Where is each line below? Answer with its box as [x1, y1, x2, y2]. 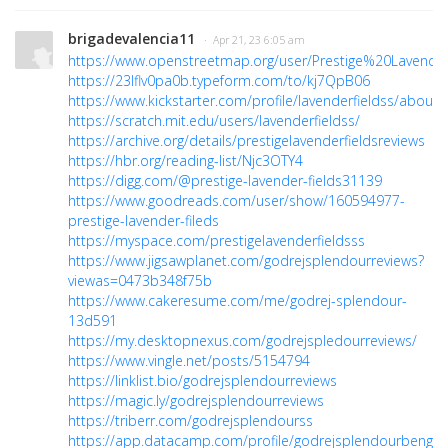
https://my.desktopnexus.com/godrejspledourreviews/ [68, 331, 417, 351]
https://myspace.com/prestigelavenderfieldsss [68, 231, 365, 251]
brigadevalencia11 [68, 29, 195, 49]
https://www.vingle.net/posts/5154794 [68, 351, 310, 371]
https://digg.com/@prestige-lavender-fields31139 [68, 171, 382, 191]
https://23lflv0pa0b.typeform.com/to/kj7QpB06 [68, 71, 370, 91]
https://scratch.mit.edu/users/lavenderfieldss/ [68, 111, 360, 131]
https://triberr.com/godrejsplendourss [68, 411, 313, 431]
